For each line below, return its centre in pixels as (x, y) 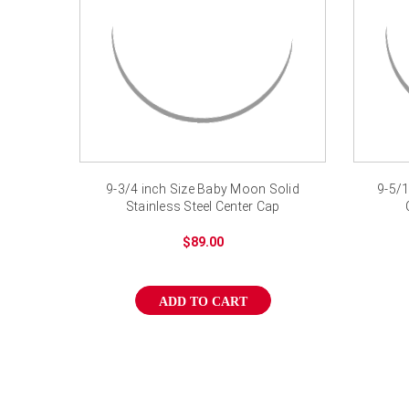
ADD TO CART (203, 301)
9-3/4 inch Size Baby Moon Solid (203, 189)
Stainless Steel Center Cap (203, 206)
